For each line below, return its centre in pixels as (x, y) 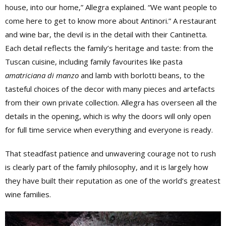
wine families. (28, 194)
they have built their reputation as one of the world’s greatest (113, 180)
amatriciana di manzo (42, 75)
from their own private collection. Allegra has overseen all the (111, 102)
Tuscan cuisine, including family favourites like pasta (94, 61)
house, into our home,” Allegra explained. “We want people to (111, 7)
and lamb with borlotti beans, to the (142, 75)
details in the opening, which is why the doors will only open (108, 116)
